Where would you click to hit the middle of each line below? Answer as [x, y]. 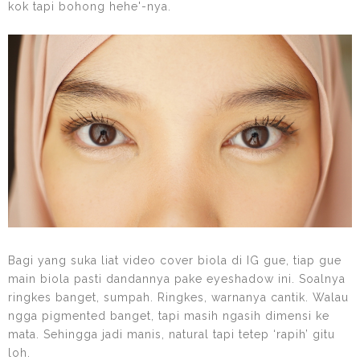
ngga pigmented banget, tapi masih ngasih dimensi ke [169, 316]
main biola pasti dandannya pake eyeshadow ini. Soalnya [177, 279]
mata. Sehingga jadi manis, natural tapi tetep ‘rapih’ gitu [172, 335]
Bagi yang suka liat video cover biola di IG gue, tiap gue [175, 261]
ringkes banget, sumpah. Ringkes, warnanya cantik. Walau [178, 298]
